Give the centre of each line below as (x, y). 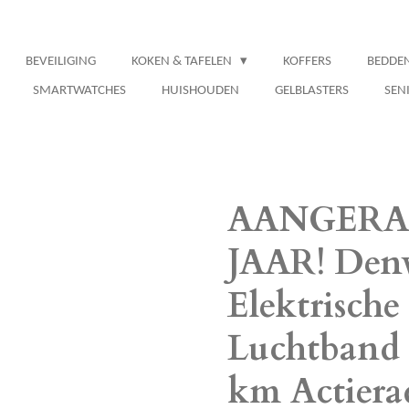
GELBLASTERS (312, 91)
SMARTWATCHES (79, 91)
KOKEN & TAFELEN (183, 62)
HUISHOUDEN (200, 91)
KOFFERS (307, 62)
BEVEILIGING (61, 62)
